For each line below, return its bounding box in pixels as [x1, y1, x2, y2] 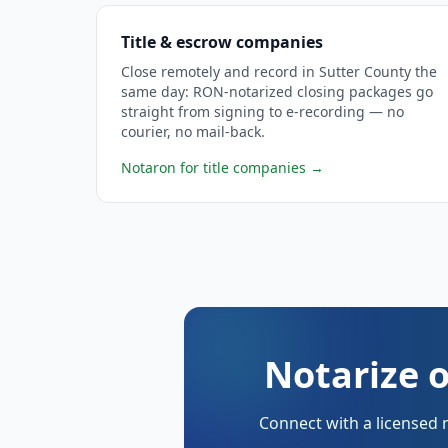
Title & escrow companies [121, 31, 323, 53]
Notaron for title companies [121, 158, 306, 177]
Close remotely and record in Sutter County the [121, 62, 437, 81]
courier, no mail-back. [121, 122, 265, 141]
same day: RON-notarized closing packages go [121, 82, 433, 101]
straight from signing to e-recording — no [121, 102, 404, 121]
